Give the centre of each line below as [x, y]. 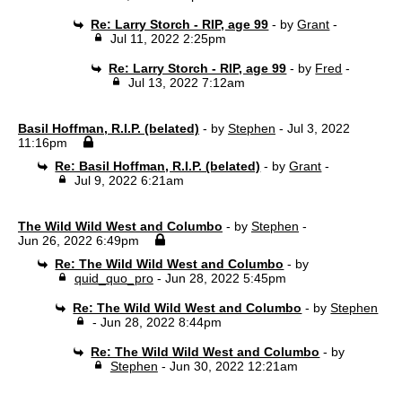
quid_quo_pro [114, 278]
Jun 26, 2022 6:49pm [79, 240]
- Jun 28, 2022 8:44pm [157, 322]
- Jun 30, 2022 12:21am [227, 366]
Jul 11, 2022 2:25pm [168, 39]
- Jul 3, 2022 [313, 128]
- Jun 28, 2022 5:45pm [219, 278]
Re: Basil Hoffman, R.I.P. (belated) [158, 166]
